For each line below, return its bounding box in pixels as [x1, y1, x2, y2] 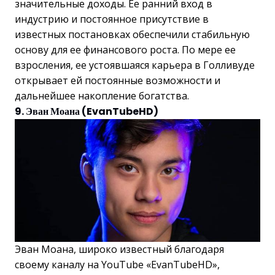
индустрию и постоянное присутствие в [15, 12, 209, 26]
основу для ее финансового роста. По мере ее [15, 42, 236, 56]
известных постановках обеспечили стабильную [15, 27, 250, 41]
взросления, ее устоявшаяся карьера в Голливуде [15, 58, 255, 72]
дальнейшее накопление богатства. [15, 88, 189, 103]
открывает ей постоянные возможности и [15, 73, 220, 87]
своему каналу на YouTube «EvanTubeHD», [15, 257, 220, 271]
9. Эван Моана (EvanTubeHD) [15, 104, 158, 118]
